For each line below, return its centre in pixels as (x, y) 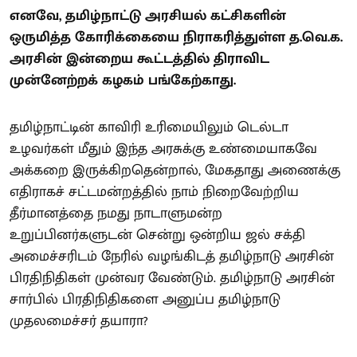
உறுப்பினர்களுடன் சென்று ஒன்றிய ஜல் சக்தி (157, 235)
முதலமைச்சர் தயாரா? (79, 321)
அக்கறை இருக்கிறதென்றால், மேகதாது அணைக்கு (175, 171)
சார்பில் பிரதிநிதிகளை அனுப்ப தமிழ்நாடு (145, 300)
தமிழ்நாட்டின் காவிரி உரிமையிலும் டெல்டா (149, 127)
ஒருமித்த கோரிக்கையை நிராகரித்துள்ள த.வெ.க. (176, 37)
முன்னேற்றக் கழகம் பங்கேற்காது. (123, 80)
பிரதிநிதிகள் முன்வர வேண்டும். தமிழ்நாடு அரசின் (172, 278)
